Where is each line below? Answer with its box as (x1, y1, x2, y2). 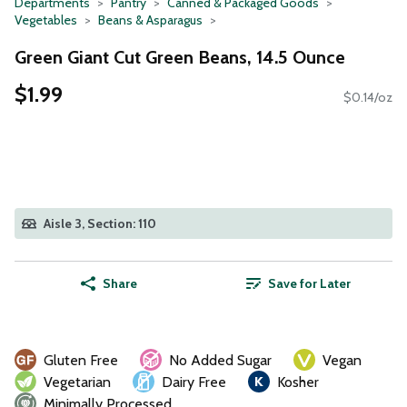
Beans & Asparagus (98, 12, 203, 28)
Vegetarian (44, 373, 111, 392)
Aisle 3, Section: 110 (44, 215, 156, 233)
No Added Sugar (169, 352, 272, 370)
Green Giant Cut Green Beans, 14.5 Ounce (15, 45, 345, 68)
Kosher (277, 373, 319, 392)
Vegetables (15, 12, 77, 28)
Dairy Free (162, 373, 226, 392)
